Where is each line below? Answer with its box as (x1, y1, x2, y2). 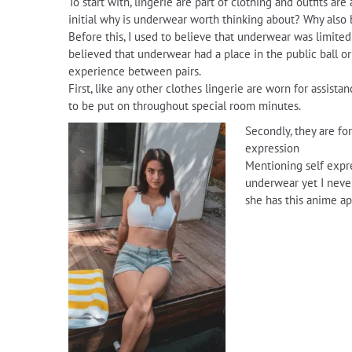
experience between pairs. (68, 64, 201, 79)
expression (245, 141, 299, 156)
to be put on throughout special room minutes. (68, 98, 301, 113)
